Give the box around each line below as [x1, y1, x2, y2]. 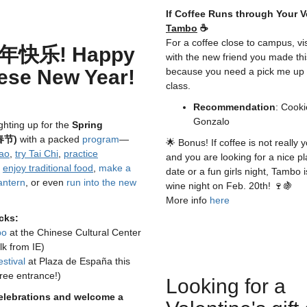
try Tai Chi [15, 148, 58, 159]
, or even [25, 177, 66, 188]
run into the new [66, 177, 136, 188]
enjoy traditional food [3, 162, 93, 173]
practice [64, 148, 98, 159]
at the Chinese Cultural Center [7, 227, 141, 238]
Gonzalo [193, 116, 230, 127]
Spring [72, 119, 103, 130]
